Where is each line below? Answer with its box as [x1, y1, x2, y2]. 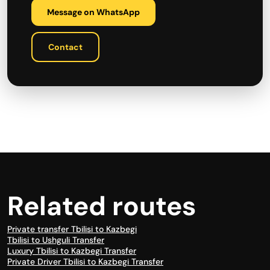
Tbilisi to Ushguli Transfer [7, 234, 104, 245]
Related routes [7, 189, 196, 224]
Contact [48, 42, 83, 52]
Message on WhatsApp [47, 7, 140, 17]
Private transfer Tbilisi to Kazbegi [7, 224, 137, 234]
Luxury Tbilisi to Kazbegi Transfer [7, 245, 136, 256]
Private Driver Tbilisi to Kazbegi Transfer [7, 256, 163, 267]
